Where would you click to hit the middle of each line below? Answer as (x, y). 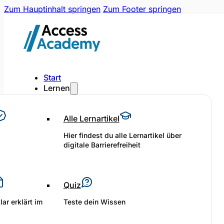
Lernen (57, 88)
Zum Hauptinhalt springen (52, 9)
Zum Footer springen (142, 9)
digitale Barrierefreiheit (102, 144)
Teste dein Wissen (94, 201)
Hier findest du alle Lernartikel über (122, 135)
